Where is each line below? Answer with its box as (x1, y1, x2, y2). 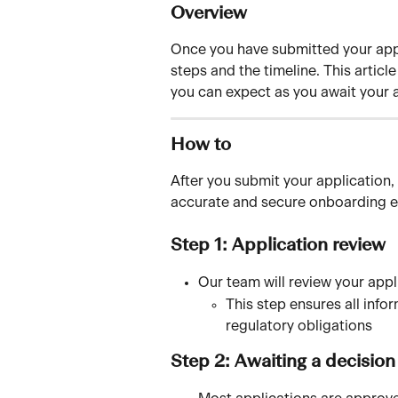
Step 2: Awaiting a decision (171, 353, 395, 371)
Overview (171, 5, 247, 23)
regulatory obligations (226, 318, 372, 333)
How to (171, 137, 231, 155)
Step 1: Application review (171, 237, 386, 256)
